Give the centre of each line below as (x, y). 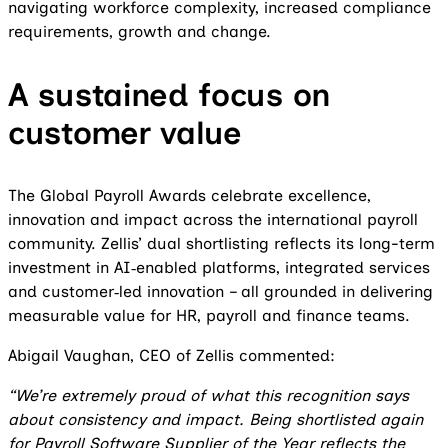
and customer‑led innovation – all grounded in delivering (220, 291)
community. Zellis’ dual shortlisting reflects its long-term (221, 243)
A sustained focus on (170, 95)
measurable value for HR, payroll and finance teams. (209, 315)
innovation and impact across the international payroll (213, 219)
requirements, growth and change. (139, 31)
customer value (125, 133)
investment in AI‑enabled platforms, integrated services (219, 267)
